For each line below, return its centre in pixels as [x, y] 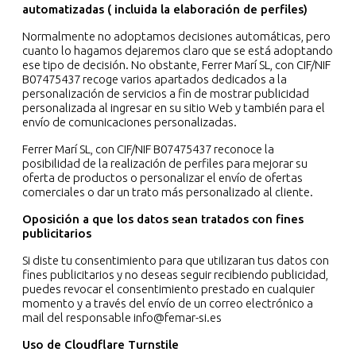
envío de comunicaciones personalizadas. [131, 122]
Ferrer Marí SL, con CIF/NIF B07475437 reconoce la [148, 149]
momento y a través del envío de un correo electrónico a [168, 304]
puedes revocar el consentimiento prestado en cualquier [168, 289]
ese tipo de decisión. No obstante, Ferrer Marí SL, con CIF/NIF [176, 65]
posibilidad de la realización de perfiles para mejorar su [165, 164]
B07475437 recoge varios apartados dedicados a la [155, 79]
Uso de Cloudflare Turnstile [101, 345]
